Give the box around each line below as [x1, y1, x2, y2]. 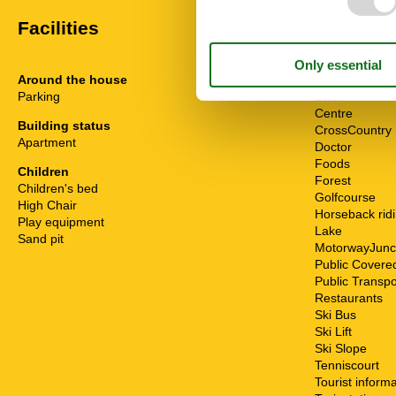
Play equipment [18, 214, 104, 229]
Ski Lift [315, 324, 352, 339]
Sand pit [18, 231, 64, 246]
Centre [315, 105, 353, 120]
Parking [18, 88, 60, 103]
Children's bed [18, 180, 98, 195]
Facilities [18, 17, 99, 38]
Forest [315, 172, 351, 187]
